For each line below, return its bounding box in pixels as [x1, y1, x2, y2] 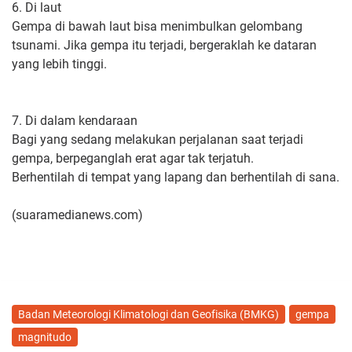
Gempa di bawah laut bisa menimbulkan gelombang [12, 18, 302, 34]
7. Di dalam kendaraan [12, 112, 137, 128]
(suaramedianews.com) [12, 207, 143, 222]
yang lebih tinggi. [12, 56, 107, 71]
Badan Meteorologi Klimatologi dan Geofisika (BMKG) [18, 307, 279, 321]
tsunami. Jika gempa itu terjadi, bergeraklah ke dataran [12, 37, 317, 53]
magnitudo [18, 330, 71, 343]
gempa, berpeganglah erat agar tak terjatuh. [12, 150, 254, 166]
